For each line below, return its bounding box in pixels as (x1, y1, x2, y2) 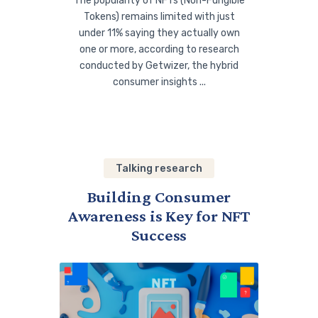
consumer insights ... (112, 75, 206, 88)
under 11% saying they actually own (78, 26, 240, 39)
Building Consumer (87, 187, 231, 206)
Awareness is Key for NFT (67, 206, 251, 225)
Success (131, 225, 187, 244)
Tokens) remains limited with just (83, 10, 235, 23)
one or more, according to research (79, 43, 239, 55)
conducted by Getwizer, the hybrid (79, 59, 238, 72)
